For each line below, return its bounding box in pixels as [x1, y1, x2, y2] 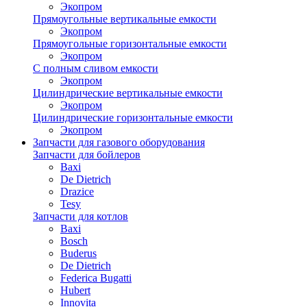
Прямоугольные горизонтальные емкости [33, 38, 227, 49]
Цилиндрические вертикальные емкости [33, 87, 223, 99]
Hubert [60, 284, 90, 296]
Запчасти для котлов [33, 210, 128, 222]
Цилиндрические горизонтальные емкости [33, 112, 233, 123]
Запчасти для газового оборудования [33, 136, 205, 148]
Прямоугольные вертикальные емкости [33, 13, 217, 25]
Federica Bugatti [60, 272, 132, 284]
